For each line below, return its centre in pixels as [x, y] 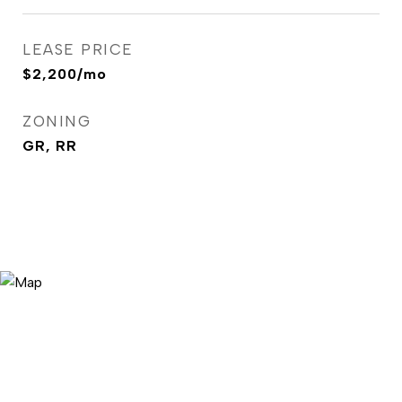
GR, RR [50, 146]
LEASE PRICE [78, 49]
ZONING [57, 121]
